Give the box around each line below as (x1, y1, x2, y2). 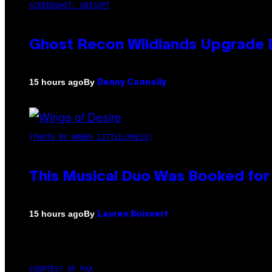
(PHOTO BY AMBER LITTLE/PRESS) (29, 132, 152, 141)
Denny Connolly (97, 78, 166, 87)
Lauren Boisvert (97, 210, 168, 219)
